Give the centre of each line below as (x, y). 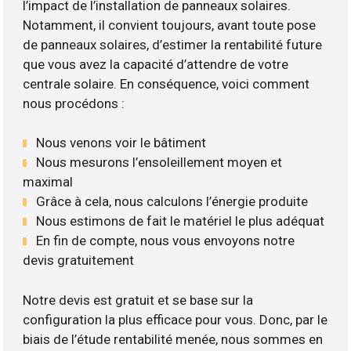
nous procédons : (74, 103)
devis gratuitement (79, 261)
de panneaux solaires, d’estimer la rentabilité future (173, 44)
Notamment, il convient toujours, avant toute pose (170, 25)
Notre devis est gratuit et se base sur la (138, 300)
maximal (48, 182)
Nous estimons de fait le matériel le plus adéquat (181, 221)
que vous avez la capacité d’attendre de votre (156, 64)
